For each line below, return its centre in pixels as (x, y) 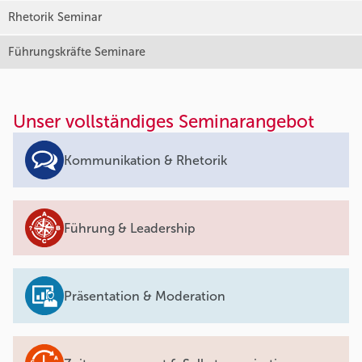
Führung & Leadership (130, 228)
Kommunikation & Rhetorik (145, 160)
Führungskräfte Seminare (77, 52)
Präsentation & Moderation (145, 296)
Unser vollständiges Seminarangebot (164, 122)
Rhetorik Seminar (55, 17)
